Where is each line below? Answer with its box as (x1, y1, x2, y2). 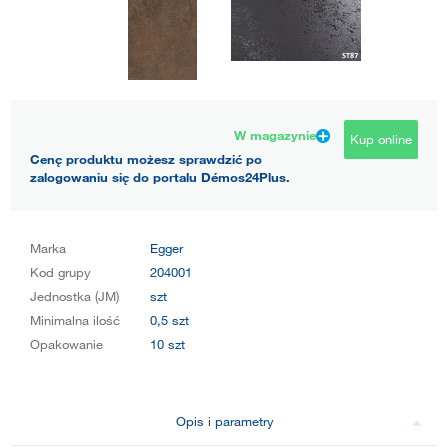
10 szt (150, 335, 185, 352)
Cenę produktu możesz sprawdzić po (30, 150, 262, 167)
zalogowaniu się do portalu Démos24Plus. (30, 168, 290, 185)
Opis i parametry (176, 412, 274, 429)
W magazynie (234, 126, 316, 143)
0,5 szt (150, 311, 189, 328)
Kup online (350, 130, 412, 147)
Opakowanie (30, 335, 103, 352)
